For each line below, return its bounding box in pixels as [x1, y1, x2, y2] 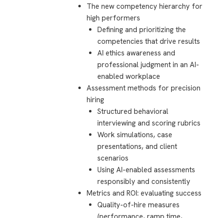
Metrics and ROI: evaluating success [86, 188, 201, 199]
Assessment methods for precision [86, 83, 200, 93]
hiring [86, 95, 104, 105]
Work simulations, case [97, 130, 173, 140]
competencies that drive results [97, 36, 200, 47]
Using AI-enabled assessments [97, 165, 196, 175]
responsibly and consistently [97, 177, 191, 187]
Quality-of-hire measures [97, 200, 180, 210]
